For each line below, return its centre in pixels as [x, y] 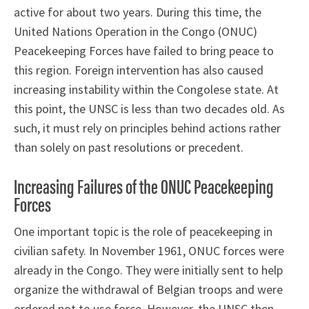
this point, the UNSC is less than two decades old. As [149, 108]
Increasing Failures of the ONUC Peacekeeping [144, 185]
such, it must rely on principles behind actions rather [147, 128]
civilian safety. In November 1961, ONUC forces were [149, 250]
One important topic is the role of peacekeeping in [143, 231]
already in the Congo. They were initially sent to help [148, 270]
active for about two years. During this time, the [138, 12]
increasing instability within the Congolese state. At [146, 89]
